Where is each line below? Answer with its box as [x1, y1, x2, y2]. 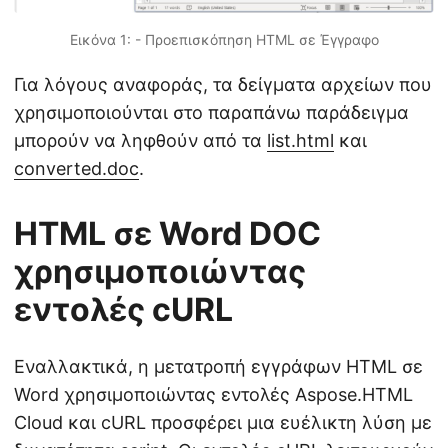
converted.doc [14, 157, 139, 179]
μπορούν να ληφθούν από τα [14, 129, 267, 151]
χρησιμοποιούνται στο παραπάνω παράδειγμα [14, 101, 409, 123]
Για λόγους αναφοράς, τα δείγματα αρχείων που [14, 73, 432, 95]
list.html [267, 129, 334, 151]
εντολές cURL [14, 289, 233, 329]
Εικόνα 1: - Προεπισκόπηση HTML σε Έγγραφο [69, 30, 379, 48]
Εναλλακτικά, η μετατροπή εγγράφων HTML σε [14, 355, 423, 377]
